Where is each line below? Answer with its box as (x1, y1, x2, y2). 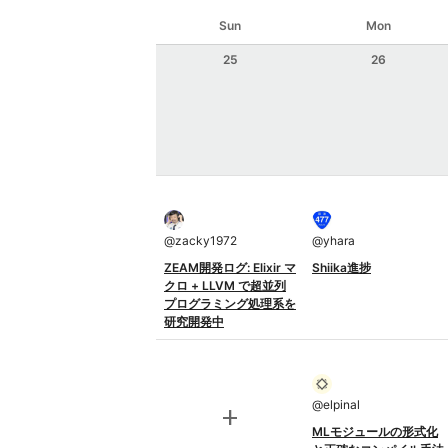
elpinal (323, 397, 360, 412)
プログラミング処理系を (164, 296, 296, 311)
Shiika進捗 (312, 260, 371, 275)
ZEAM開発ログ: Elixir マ (164, 260, 296, 275)
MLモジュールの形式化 (312, 424, 438, 439)
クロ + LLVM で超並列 (164, 278, 286, 293)
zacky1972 (175, 233, 237, 248)
